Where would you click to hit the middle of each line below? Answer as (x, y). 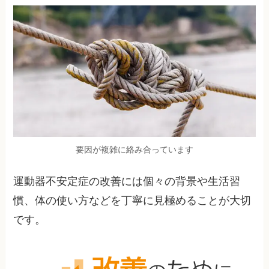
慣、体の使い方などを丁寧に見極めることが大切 (132, 200)
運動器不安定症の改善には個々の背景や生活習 (127, 181)
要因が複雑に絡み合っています (134, 149)
